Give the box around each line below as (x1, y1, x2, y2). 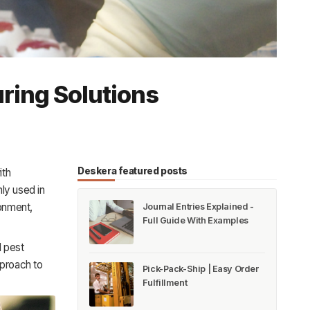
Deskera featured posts (77, 165, 188, 176)
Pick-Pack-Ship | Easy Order (142, 264, 259, 275)
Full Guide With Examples (142, 215, 248, 226)
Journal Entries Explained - (142, 201, 254, 212)
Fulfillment (142, 277, 188, 289)
